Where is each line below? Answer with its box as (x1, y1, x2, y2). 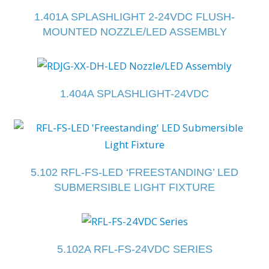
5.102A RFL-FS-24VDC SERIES (56, 243, 213, 255)
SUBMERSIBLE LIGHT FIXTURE (54, 181, 215, 193)
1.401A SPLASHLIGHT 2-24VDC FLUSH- (34, 10, 235, 23)
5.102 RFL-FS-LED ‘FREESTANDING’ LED (31, 166, 238, 178)
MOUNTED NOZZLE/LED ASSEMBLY (42, 25, 227, 38)
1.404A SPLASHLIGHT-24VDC (60, 87, 209, 100)
